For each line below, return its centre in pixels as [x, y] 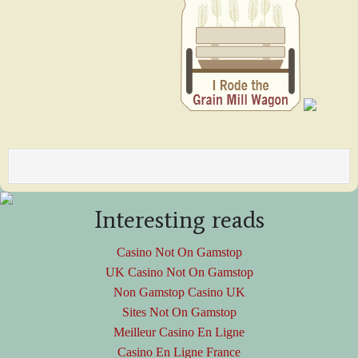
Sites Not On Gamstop [179, 312]
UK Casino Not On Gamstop [179, 272]
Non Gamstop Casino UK [179, 292]
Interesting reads [179, 220]
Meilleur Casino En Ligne [179, 332]
